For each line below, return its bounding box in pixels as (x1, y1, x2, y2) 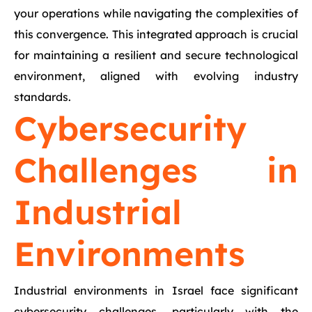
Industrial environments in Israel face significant (14, 283, 298, 297)
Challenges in (14, 149, 298, 191)
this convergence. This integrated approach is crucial (14, 27, 298, 41)
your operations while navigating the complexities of (14, 6, 298, 20)
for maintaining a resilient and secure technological (14, 48, 298, 62)
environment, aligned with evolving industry (14, 69, 298, 83)
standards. (14, 90, 71, 104)
